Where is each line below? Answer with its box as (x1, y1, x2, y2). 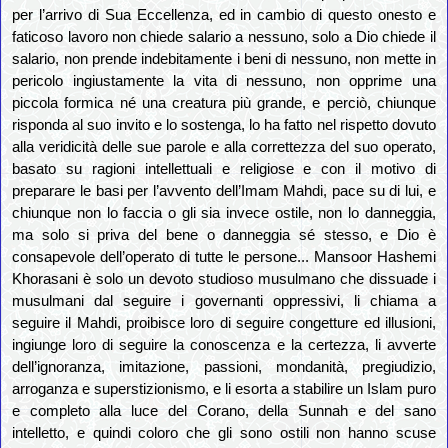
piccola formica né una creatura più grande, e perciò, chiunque (12, 95, 436, 112)
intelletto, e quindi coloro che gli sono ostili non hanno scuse (12, 425, 436, 442)
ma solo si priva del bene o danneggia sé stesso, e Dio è (12, 227, 436, 244)
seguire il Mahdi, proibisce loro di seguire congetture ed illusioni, (12, 315, 436, 332)
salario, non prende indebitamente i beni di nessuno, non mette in (12, 51, 436, 68)
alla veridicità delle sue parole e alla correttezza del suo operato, (12, 139, 436, 156)
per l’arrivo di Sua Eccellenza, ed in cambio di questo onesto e (12, 7, 436, 24)
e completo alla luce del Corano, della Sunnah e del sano (12, 403, 436, 420)
